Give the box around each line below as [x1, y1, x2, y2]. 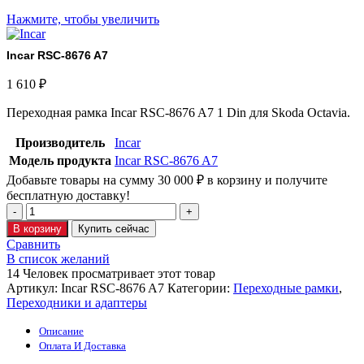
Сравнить [6, 237, 60, 252]
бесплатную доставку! [6, 188, 130, 203]
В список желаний [6, 252, 110, 266]
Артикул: [6, 281, 61, 296]
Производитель [15, 136, 105, 150]
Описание [39, 325, 84, 338]
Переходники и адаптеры [6, 296, 147, 310]
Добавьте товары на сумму [6, 173, 158, 188]
